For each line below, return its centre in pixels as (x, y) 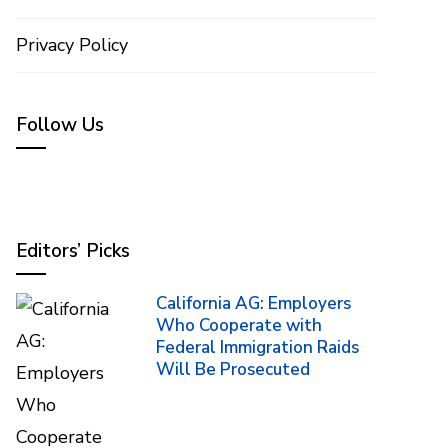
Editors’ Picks (73, 251)
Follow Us (60, 125)
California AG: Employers (253, 303)
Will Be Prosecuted (233, 369)
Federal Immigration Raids (257, 347)
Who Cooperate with (239, 325)
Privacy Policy (72, 45)
